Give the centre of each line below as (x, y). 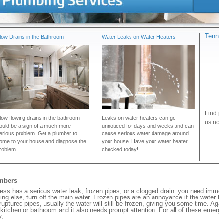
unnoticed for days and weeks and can (148, 126)
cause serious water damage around (145, 133)
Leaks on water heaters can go (139, 118)
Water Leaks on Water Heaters (139, 37)
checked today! (120, 149)
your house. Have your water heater (145, 141)
